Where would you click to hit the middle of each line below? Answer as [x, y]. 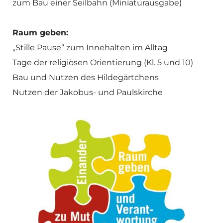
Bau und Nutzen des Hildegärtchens [86, 78]
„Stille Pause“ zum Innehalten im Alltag [90, 48]
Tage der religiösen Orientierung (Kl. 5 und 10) [103, 63]
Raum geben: [40, 33]
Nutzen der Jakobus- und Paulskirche [88, 93]
